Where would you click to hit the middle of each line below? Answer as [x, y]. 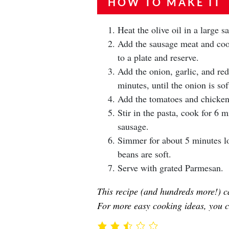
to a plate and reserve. [158, 57]
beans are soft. [144, 154]
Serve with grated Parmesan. [170, 168]
